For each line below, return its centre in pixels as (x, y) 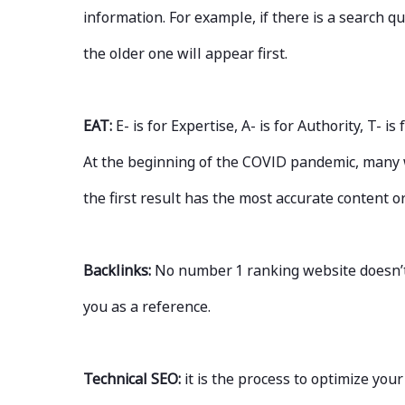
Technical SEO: (134, 379)
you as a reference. (149, 307)
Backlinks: (119, 271)
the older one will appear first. (189, 54)
